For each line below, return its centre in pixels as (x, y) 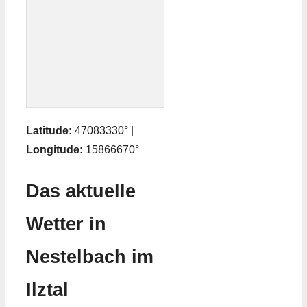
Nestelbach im (90, 257)
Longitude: (54, 150)
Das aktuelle (81, 192)
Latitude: (49, 131)
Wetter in (66, 224)
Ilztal (47, 290)
